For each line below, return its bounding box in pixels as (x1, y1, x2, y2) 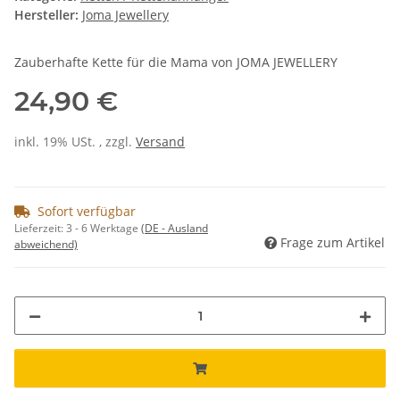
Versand (136, 133, 185, 151)
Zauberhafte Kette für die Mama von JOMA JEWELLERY (14, 54, 337, 71)
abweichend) (14, 237, 78, 253)
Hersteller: (14, 6, 79, 24)
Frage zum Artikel (280, 234, 385, 252)
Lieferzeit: (14, 221, 66, 237)
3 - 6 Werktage (66, 221, 141, 237)
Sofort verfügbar (37, 203, 136, 221)
